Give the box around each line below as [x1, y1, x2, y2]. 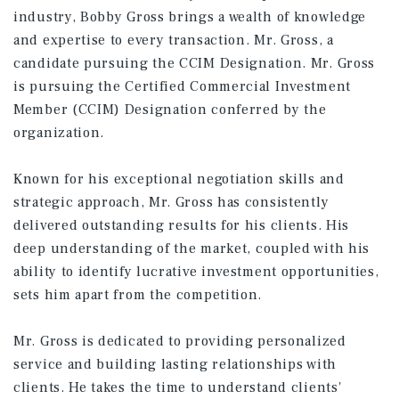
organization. [13, 124, 105, 142]
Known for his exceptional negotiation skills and [13, 170, 345, 188]
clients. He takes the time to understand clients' [13, 379, 342, 396]
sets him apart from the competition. [13, 286, 263, 304]
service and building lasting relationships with [13, 355, 337, 373]
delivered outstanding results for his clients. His [13, 216, 350, 234]
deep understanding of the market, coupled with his [13, 240, 370, 257]
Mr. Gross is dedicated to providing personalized [13, 332, 346, 350]
